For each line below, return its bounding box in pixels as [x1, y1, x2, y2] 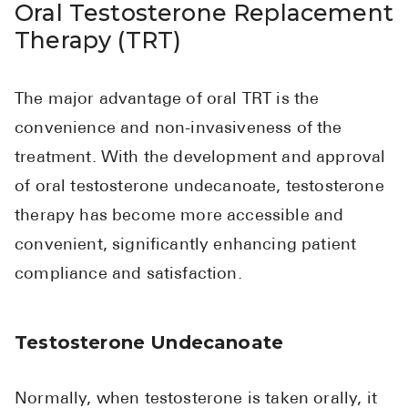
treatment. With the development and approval [15, 148, 386, 167]
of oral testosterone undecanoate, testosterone [15, 178, 384, 196]
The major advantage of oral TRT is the [15, 90, 320, 108]
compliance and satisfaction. [15, 265, 242, 283]
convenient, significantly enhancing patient [15, 236, 357, 254]
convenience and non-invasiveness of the [15, 119, 342, 138]
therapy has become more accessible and [15, 207, 344, 225]
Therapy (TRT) [15, 25, 182, 54]
